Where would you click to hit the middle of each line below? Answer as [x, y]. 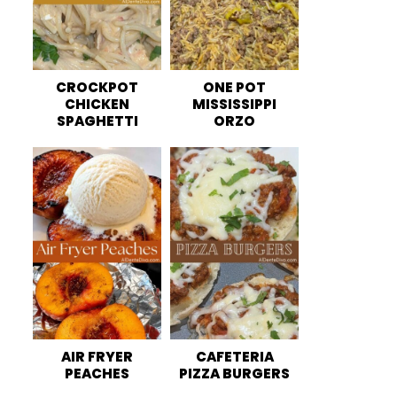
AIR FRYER [97, 357]
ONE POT [234, 87]
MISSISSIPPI [234, 104]
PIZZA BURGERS [234, 374]
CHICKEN [97, 104]
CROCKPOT [97, 87]
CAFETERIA [234, 357]
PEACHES [97, 374]
